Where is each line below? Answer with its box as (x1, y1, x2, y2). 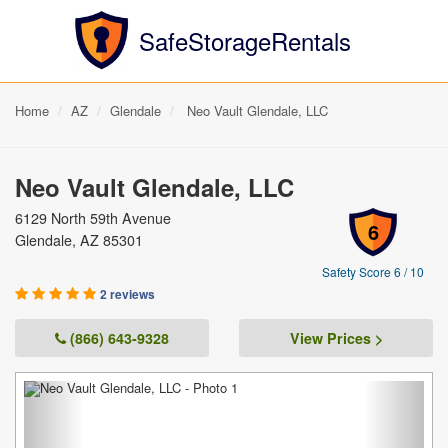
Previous (53, 381, 130, 410)
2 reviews (100, 285, 155, 303)
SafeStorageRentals (138, 23, 351, 59)
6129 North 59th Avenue (15, 208, 171, 228)
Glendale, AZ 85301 (15, 230, 143, 250)
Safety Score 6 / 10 (322, 263, 424, 280)
